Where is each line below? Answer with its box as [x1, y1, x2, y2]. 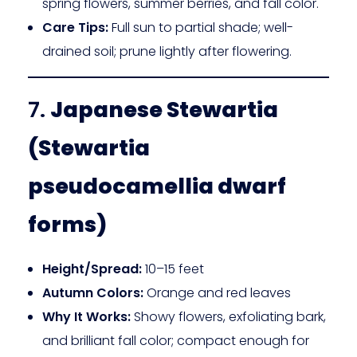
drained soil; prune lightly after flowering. [41, 42, 292, 61]
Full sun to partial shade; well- [108, 18, 293, 37]
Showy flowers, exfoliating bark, [130, 307, 326, 326]
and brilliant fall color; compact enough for [41, 331, 309, 350]
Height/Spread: [41, 259, 142, 278]
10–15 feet [141, 259, 204, 278]
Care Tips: [41, 18, 108, 37]
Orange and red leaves [143, 283, 291, 302]
